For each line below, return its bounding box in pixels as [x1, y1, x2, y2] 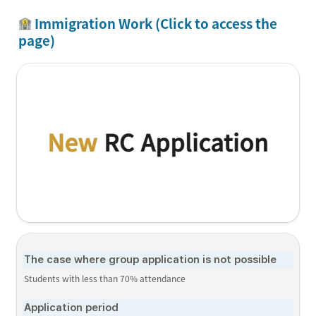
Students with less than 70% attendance [24, 272, 186, 285]
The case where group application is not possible [24, 253, 276, 266]
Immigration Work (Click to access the [31, 13, 277, 33]
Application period [24, 300, 119, 314]
